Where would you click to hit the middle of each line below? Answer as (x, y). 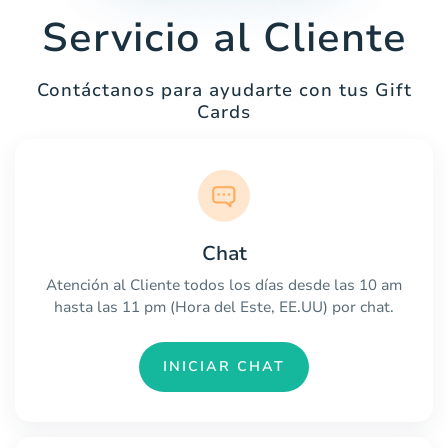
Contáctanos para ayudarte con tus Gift (224, 89)
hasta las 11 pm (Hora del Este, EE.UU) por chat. (224, 306)
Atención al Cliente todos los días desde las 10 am (224, 284)
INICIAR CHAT (224, 367)
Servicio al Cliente (224, 37)
